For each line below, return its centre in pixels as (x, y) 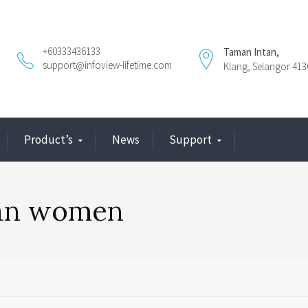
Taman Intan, (251, 52)
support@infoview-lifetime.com (107, 65)
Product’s (48, 140)
